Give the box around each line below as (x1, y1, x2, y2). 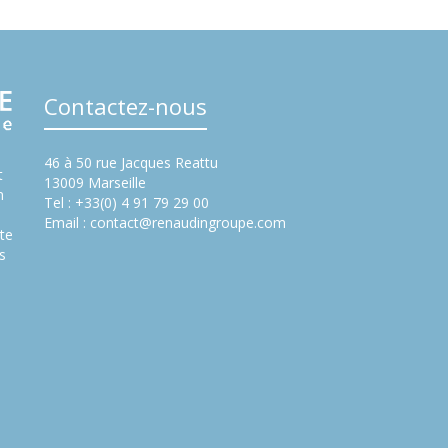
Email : (44, 212, 90, 232)
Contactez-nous (44, 90, 207, 121)
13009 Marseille (44, 172, 146, 192)
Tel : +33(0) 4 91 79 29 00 (44, 192, 209, 212)
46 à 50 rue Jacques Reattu (44, 152, 218, 172)
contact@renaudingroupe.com (90, 212, 286, 232)
